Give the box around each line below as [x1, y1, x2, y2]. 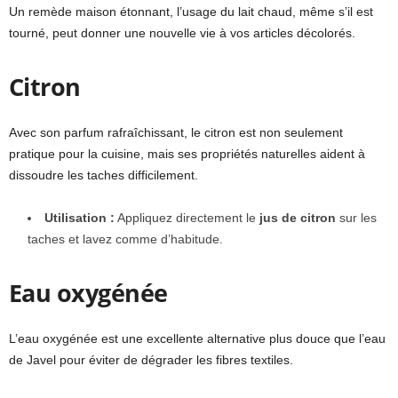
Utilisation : [44, 211, 115, 226]
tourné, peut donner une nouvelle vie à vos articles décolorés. [9, 26, 355, 41]
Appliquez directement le [115, 211, 259, 226]
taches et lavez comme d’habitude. [28, 232, 223, 247]
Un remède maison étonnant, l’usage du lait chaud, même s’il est [9, 4, 373, 20]
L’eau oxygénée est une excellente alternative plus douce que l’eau [9, 331, 386, 346]
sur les [336, 211, 377, 226]
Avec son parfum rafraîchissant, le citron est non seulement [9, 125, 343, 140]
